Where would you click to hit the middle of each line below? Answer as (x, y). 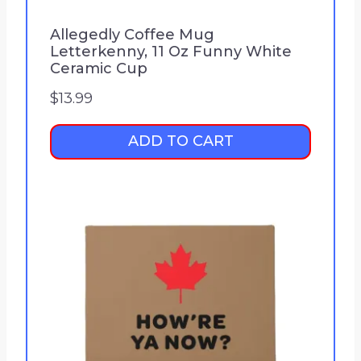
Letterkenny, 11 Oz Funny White (171, 52)
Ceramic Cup (99, 69)
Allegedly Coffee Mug (132, 35)
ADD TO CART (180, 141)
